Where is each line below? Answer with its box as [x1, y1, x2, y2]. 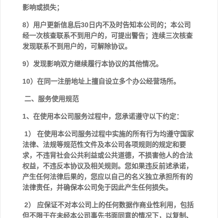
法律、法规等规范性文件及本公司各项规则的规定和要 [22, 141, 186, 148]
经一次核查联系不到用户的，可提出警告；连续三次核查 [22, 32, 193, 39]
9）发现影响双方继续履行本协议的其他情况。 [22, 60, 163, 68]
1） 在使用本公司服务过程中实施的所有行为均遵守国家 [22, 130, 194, 138]
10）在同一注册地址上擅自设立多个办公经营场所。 [22, 77, 180, 85]
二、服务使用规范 [22, 95, 79, 103]
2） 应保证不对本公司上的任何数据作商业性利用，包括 [22, 201, 194, 209]
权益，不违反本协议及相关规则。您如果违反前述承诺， [22, 162, 193, 170]
